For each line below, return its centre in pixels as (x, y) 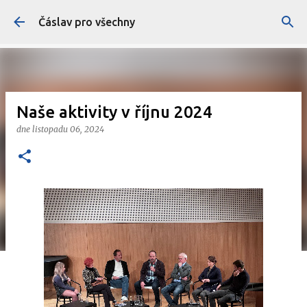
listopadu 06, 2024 (68, 129)
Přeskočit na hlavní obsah (153, 17)
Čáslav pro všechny (87, 22)
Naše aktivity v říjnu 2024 (114, 112)
